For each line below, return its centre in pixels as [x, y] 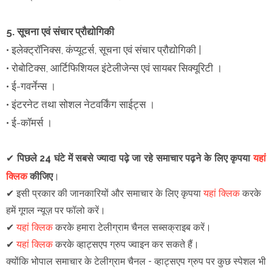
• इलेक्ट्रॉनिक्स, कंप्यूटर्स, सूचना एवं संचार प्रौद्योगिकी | [104, 49]
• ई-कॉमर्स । [29, 122]
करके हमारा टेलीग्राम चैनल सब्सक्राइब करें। [133, 227]
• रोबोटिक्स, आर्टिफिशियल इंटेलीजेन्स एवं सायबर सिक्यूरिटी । [114, 68]
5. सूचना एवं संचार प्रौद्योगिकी [60, 31]
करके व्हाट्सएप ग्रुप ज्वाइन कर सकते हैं [123, 244]
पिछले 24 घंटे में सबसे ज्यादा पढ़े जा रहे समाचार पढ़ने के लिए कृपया [135, 158]
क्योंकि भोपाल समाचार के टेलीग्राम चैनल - [80, 261]
